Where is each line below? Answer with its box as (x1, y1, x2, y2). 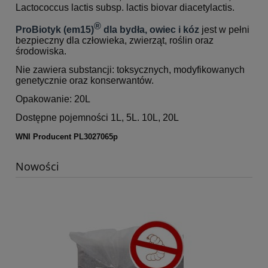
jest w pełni (199, 25, 249, 35)
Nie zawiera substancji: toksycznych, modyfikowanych (16, 65, 245, 75)
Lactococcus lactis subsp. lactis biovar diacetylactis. (16, 2, 234, 13)
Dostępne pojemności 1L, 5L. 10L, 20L (16, 112, 179, 123)
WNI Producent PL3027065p (16, 132, 118, 142)
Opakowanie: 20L (16, 94, 90, 105)
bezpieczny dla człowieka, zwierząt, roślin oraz (16, 35, 214, 46)
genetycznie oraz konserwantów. (16, 75, 154, 86)
